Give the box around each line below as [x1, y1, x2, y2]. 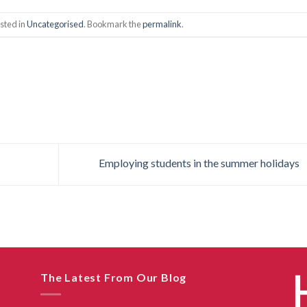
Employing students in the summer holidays [98, 156, 302, 169]
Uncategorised [27, 18, 84, 29]
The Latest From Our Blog [40, 270, 187, 284]
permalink [143, 18, 182, 29]
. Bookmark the [84, 18, 143, 29]
